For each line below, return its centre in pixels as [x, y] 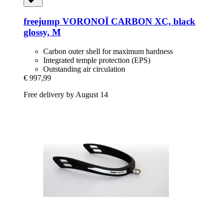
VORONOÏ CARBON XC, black [128, 22]
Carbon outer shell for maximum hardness [108, 51]
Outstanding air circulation [84, 69]
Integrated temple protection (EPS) [97, 60]
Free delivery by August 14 [66, 94]
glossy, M [42, 32]
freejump [42, 22]
